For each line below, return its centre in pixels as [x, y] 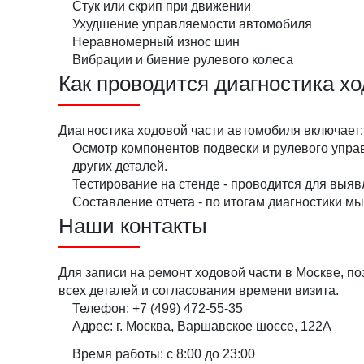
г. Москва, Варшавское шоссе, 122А [224, 326]
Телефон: [101, 308]
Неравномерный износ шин [156, 42]
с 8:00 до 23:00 [211, 354]
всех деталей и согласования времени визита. [199, 290]
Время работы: [118, 354]
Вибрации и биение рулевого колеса [183, 60]
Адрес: [93, 326]
